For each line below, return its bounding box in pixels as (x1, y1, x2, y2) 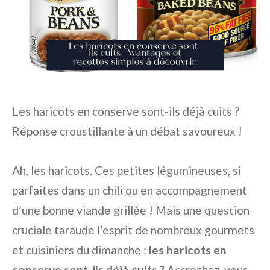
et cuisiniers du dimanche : (12, 243, 149, 257)
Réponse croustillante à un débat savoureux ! (12, 124, 242, 139)
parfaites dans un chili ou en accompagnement (12, 183, 247, 198)
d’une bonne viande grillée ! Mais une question (12, 203, 250, 218)
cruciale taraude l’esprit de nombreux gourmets (12, 223, 254, 237)
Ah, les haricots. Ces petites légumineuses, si (12, 163, 241, 178)
